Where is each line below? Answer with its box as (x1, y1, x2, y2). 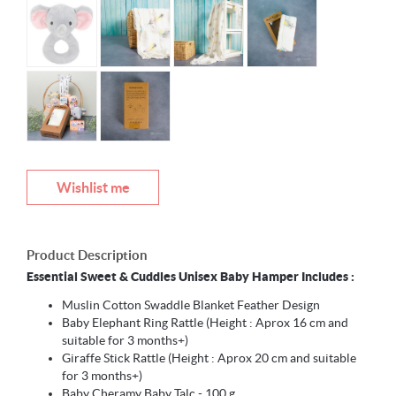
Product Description (27, 247, 148, 263)
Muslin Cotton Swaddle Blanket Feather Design (62, 298, 320, 313)
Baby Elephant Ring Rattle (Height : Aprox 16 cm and (62, 316, 348, 331)
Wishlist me (56, 179, 130, 196)
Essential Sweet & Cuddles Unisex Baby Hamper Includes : (27, 270, 354, 285)
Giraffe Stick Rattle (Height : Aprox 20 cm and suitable (62, 351, 356, 366)
